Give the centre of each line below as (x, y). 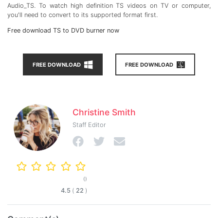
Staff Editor (90, 125)
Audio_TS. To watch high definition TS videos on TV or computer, (109, 5)
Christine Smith (104, 112)
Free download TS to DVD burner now (63, 30)
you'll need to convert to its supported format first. (82, 15)
